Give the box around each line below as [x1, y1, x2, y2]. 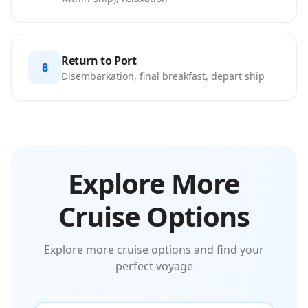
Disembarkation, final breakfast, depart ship [61, 69, 265, 82]
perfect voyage [115, 258, 193, 274]
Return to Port [61, 52, 137, 68]
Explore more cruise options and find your [44, 242, 264, 257]
